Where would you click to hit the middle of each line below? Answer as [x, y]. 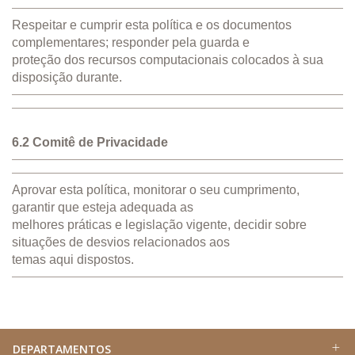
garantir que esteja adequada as [103, 207]
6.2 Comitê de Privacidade [90, 142]
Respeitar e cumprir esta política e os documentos [152, 25]
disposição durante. [67, 77]
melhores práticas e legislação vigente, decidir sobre [159, 224]
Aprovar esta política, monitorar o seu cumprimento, [156, 189]
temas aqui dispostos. [73, 259]
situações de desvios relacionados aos [121, 242]
